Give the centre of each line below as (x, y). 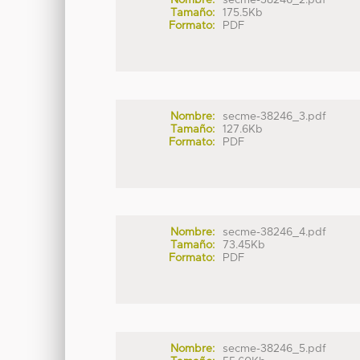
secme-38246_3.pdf (275, 116)
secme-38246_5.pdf (275, 348)
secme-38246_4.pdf (275, 233)
